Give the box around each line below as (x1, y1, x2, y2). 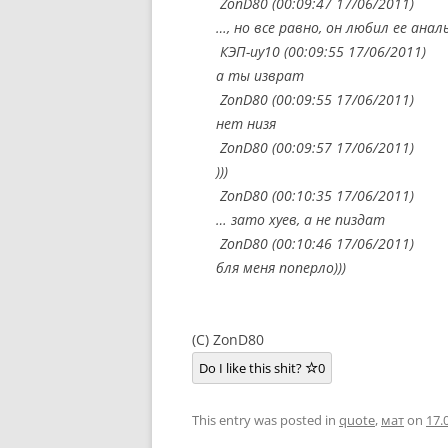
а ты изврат (216, 66, 304, 85)
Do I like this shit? (199, 359, 305, 377)
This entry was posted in (192, 411, 339, 429)
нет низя (216, 114, 276, 133)
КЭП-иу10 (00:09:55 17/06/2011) (216, 42, 426, 61)
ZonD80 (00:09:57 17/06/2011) (216, 138, 414, 157)
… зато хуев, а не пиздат (216, 210, 385, 229)
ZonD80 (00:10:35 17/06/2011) (216, 186, 414, 205)
